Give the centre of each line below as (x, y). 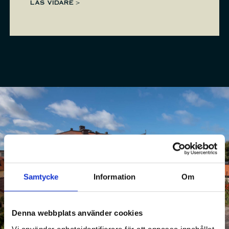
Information (114, 177)
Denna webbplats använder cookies (77, 213)
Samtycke (41, 177)
